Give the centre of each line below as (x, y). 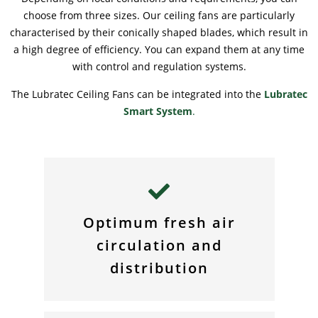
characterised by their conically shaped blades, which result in (159, 32)
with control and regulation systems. (159, 66)
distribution (159, 268)
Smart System (158, 111)
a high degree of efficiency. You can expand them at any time (159, 49)
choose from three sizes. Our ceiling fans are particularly (159, 15)
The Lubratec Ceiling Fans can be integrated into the (137, 94)
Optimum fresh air (159, 222)
